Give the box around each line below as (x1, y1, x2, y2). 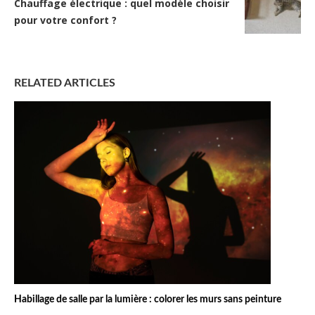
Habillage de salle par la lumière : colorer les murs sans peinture (14, 295, 281, 305)
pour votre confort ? (14, 13, 117, 27)
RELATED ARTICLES (14, 77, 115, 89)
